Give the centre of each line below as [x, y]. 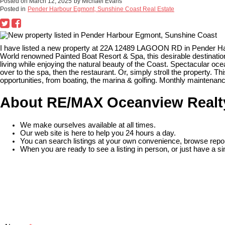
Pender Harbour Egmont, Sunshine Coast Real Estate [101, 9]
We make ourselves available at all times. [88, 125]
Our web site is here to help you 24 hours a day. [99, 133]
